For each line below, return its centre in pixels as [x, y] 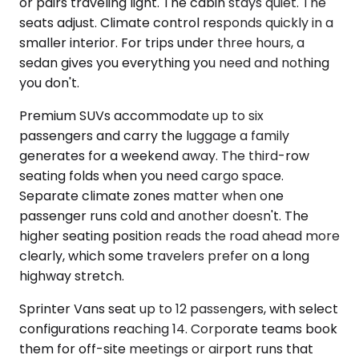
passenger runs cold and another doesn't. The [164, 216]
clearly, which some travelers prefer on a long [164, 256]
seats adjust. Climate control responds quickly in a [176, 23]
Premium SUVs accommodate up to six [141, 116]
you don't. [49, 83]
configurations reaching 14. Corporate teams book [178, 329]
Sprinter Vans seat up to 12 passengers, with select [179, 309]
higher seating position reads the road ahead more [179, 236]
